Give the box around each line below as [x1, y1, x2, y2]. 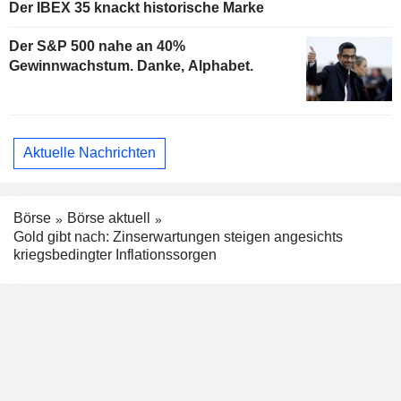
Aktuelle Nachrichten [23, 145, 156, 161]
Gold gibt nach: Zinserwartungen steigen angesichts [13, 228, 343, 244]
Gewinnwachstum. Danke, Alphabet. [9, 57, 253, 73]
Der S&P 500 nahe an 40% [9, 38, 185, 54]
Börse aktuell [67, 209, 150, 226]
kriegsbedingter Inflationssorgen [13, 246, 217, 262]
